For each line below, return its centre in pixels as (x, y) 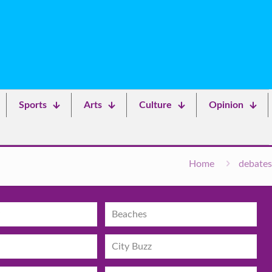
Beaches (130, 214)
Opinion (226, 105)
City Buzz (132, 246)
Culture (155, 105)
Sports (32, 105)
